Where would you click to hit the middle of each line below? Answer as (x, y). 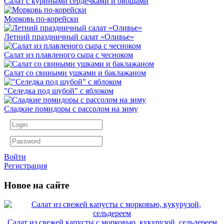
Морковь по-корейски (41, 18)
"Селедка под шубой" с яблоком (59, 90)
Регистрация (25, 165)
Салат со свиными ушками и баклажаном (75, 72)
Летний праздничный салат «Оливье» (69, 36)
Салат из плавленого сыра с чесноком (68, 54)
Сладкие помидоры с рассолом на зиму (71, 108)
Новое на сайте (36, 185)
